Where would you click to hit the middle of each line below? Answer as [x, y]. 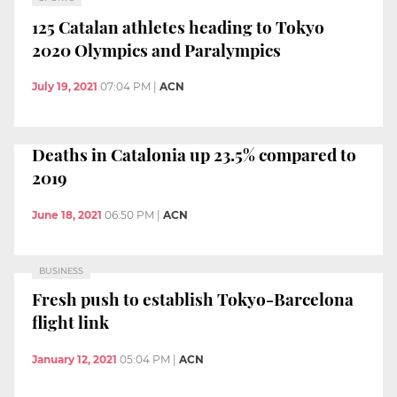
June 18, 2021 [67, 214]
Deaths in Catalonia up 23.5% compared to [194, 154]
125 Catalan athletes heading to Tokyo [178, 26]
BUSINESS [61, 270]
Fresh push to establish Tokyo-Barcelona [193, 299]
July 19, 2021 [65, 87]
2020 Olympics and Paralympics [156, 49]
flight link [70, 322]
